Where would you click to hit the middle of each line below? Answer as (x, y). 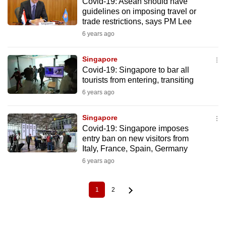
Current (107, 193)
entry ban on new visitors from (135, 138)
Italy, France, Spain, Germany (135, 149)
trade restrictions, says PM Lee (137, 21)
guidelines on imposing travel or (139, 11)
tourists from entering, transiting (138, 80)
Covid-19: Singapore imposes (135, 128)
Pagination (23, 193)
